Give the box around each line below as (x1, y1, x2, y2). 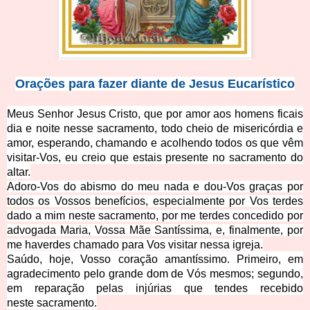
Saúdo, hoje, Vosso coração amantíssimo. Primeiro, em (7, 253, 303, 266)
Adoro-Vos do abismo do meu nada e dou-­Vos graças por (7, 181, 303, 193)
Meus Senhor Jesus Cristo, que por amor (7, 108, 214, 120)
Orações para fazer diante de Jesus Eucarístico (15, 77, 295, 91)
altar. (7, 166, 30, 179)
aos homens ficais (213, 108, 304, 120)
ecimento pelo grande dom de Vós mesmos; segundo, (35, 268, 303, 280)
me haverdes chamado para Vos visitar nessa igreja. (7, 239, 263, 251)
